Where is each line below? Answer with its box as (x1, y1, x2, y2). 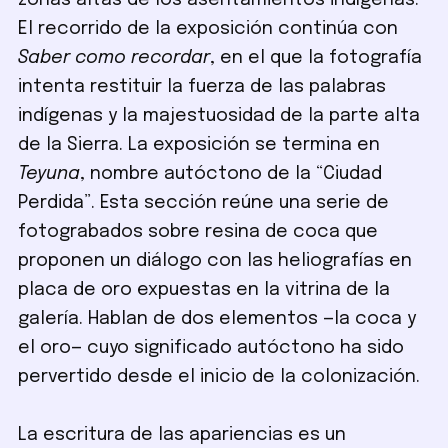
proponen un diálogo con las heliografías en (18, 252, 413, 271)
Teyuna (18, 165, 81, 184)
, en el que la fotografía (210, 49, 423, 68)
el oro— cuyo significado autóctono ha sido (18, 339, 405, 358)
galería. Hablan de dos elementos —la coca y (18, 310, 417, 329)
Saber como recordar (18, 49, 211, 68)
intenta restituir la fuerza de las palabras (18, 78, 387, 97)
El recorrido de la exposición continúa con (18, 20, 399, 39)
